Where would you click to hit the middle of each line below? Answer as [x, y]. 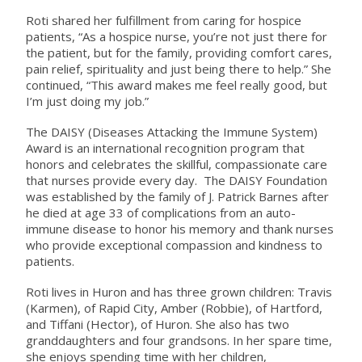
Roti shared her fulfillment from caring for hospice [163, 21]
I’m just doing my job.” [87, 101]
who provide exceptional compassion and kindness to [174, 245]
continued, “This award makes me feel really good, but [176, 85]
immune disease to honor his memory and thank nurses [179, 229]
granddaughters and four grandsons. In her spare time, [179, 341]
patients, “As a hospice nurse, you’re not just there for [176, 37]
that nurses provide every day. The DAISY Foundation [176, 181]
